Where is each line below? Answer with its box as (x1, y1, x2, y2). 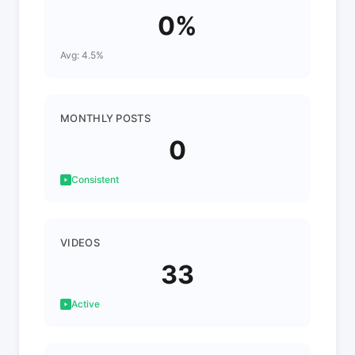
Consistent (71, 174, 119, 185)
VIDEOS (60, 236, 100, 249)
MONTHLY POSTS (60, 112, 151, 124)
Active (71, 298, 100, 310)
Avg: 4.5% (60, 49, 104, 61)
